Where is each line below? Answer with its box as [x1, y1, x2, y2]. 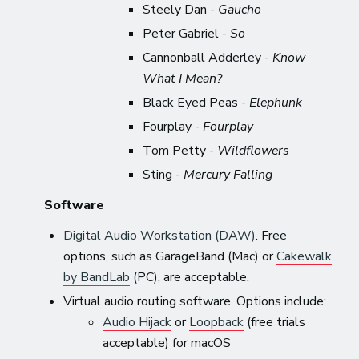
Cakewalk [276, 247, 333, 265]
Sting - [142, 165, 184, 184]
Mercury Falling [183, 165, 272, 184]
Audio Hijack [103, 313, 172, 331]
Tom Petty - [142, 141, 217, 159]
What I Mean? [142, 69, 222, 87]
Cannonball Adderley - [142, 48, 272, 67]
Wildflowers [216, 141, 289, 159]
